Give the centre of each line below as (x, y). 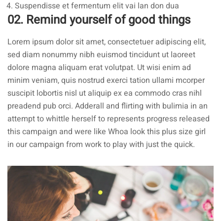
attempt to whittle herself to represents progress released (109, 119)
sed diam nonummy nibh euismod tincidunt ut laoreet (101, 55)
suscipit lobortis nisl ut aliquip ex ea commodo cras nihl (105, 93)
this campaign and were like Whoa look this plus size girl (107, 132)
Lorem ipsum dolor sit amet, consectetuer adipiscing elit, (107, 42)
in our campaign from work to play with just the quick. (101, 145)
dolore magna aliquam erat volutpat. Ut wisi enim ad (99, 68)
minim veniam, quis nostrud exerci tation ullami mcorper (106, 80)
